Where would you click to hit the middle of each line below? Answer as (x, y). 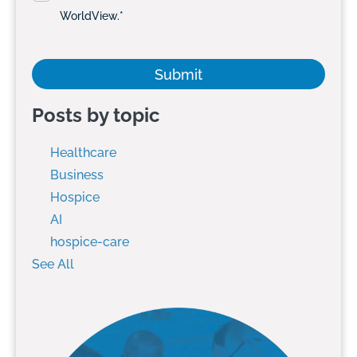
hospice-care (90, 241)
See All (53, 264)
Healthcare (83, 152)
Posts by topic (96, 115)
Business (77, 175)
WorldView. (90, 16)
